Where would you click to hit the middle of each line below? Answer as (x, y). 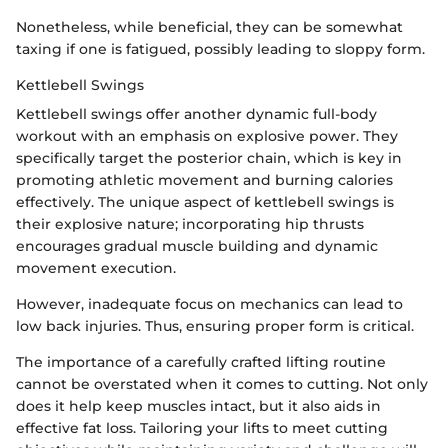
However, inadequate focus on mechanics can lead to (209, 304)
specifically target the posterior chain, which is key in (209, 158)
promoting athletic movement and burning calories (204, 180)
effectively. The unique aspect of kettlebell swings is (205, 202)
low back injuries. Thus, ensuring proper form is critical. (215, 326)
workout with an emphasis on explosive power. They (207, 136)
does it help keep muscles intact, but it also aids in (198, 406)
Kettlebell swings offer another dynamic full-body (196, 114)
